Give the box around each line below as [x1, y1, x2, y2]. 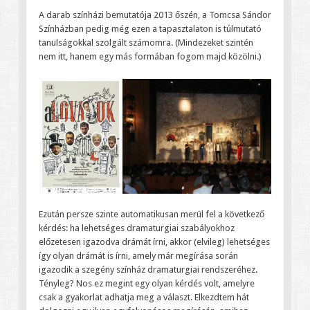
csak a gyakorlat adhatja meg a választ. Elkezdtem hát [38, 291, 249, 302]
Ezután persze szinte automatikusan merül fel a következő [38, 208, 264, 219]
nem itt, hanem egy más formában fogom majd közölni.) [38, 51, 262, 62]
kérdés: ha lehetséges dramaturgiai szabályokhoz [38, 222, 235, 233]
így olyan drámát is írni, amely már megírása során [38, 250, 238, 261]
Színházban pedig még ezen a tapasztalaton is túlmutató [38, 24, 262, 35]
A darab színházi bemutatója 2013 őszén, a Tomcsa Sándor [38, 10, 271, 21]
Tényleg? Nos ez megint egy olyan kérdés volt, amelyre [38, 277, 255, 289]
